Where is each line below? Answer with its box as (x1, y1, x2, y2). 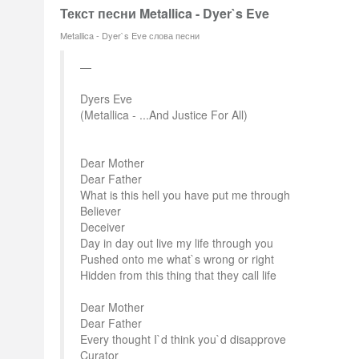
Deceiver (80, 219, 125, 235)
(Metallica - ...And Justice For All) (80, 107, 248, 123)
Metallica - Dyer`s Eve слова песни (60, 29, 200, 42)
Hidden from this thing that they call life (80, 267, 276, 283)
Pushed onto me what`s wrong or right (80, 251, 274, 267)
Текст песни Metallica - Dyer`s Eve (60, 4, 269, 22)
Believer (80, 203, 121, 219)
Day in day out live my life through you (80, 235, 273, 251)
